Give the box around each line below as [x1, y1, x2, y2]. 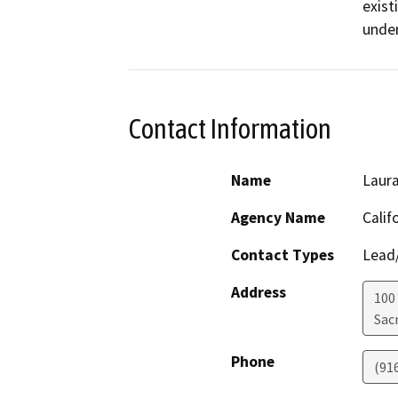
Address [231, 283, 286, 303]
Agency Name [231, 208, 325, 228]
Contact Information [129, 112, 331, 145]
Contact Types [231, 245, 334, 266]
